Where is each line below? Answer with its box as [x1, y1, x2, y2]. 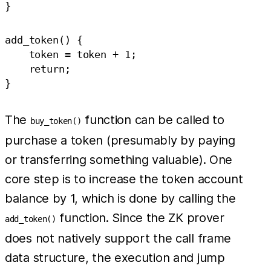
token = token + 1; [5, 48, 137, 60]
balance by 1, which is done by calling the [5, 191, 236, 206]
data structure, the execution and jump [5, 250, 225, 265]
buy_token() [30, 116, 82, 126]
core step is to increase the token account [5, 171, 243, 186]
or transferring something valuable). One [5, 152, 233, 167]
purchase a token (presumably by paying [5, 132, 235, 148]
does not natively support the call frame [5, 230, 232, 246]
